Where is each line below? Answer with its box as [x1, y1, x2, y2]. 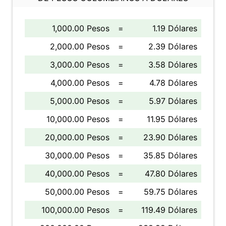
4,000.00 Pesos [50, 78, 109, 88]
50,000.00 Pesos [45, 187, 109, 197]
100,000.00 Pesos [41, 205, 109, 215]
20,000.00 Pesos [45, 132, 109, 142]
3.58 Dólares [148, 60, 197, 70]
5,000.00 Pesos [50, 96, 109, 106]
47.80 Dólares [145, 168, 197, 179]
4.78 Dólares [149, 78, 197, 88]
